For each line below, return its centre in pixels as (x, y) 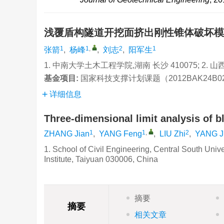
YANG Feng (120, 134)
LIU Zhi (172, 134)
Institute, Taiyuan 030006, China (101, 159)
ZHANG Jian (67, 134)
